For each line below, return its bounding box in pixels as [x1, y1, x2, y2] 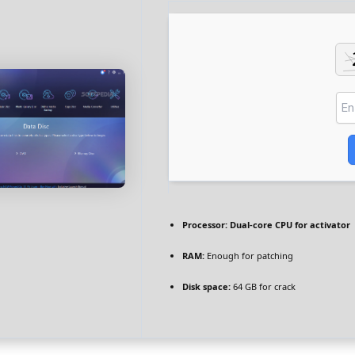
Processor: [182, 219, 227, 231]
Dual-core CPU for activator [227, 219, 350, 231]
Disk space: [182, 281, 231, 292]
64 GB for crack [231, 281, 296, 292]
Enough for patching [204, 250, 293, 261]
